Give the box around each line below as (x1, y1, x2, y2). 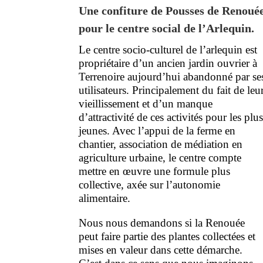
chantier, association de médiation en (79, 137, 243, 150)
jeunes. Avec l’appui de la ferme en (79, 124, 236, 137)
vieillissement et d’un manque (79, 97, 213, 110)
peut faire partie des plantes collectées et (79, 230, 256, 242)
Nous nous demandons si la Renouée (79, 216, 245, 229)
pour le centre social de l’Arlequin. (79, 21, 255, 35)
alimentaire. (79, 191, 131, 204)
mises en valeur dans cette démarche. (79, 243, 243, 256)
